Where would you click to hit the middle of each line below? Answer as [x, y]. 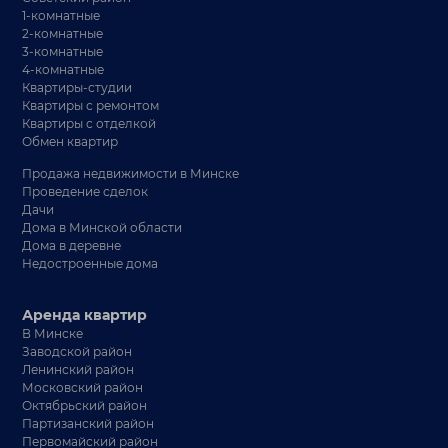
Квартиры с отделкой [89, 123]
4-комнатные [63, 69]
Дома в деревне [72, 245]
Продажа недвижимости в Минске [131, 173]
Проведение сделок [85, 191]
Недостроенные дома [90, 263]
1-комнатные [61, 15]
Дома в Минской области [102, 227]
